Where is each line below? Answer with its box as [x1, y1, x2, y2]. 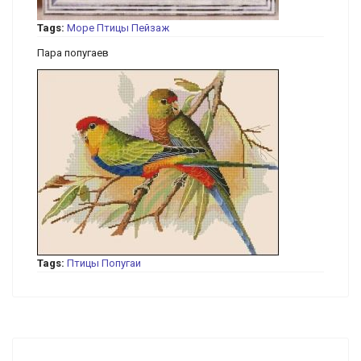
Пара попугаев [37, 47, 109, 59]
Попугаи [102, 257, 141, 269]
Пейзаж [131, 22, 169, 34]
